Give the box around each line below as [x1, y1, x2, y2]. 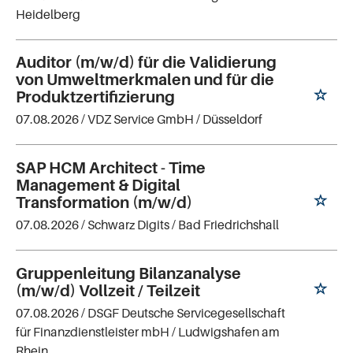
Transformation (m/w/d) [16, 193, 192, 213]
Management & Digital [16, 176, 180, 195]
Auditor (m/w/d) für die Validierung [16, 53, 277, 72]
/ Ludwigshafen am [172, 324, 280, 340]
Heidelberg [16, 6, 80, 22]
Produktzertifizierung [16, 87, 175, 107]
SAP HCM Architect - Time [16, 158, 206, 178]
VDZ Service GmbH [87, 111, 194, 128]
